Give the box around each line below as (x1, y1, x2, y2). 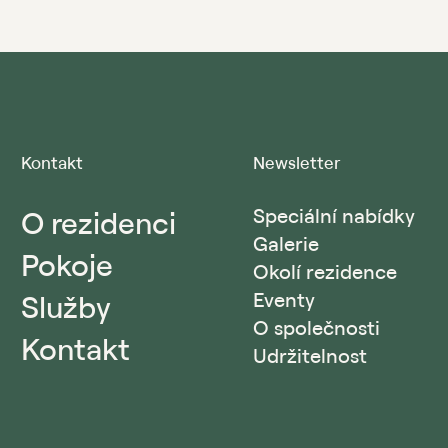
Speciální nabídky (253, 203, 415, 229)
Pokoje (21, 245, 113, 284)
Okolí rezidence (253, 259, 397, 285)
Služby (21, 287, 111, 326)
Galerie (253, 231, 319, 257)
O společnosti (253, 315, 380, 341)
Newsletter (253, 152, 340, 174)
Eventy (253, 287, 315, 313)
